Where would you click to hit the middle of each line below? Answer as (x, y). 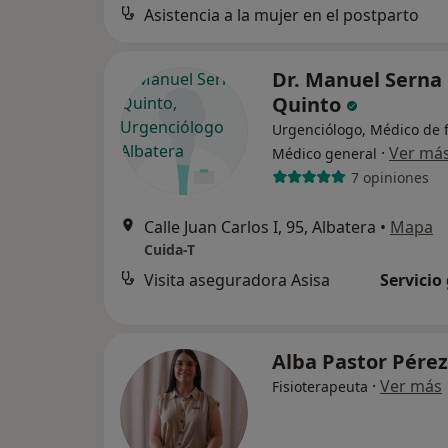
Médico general (324, 154)
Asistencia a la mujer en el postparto (281, 15)
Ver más (411, 386)
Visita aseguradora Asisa (237, 280)
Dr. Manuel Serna (357, 80)
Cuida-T (169, 250)
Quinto (309, 105)
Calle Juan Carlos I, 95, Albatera (260, 227)
